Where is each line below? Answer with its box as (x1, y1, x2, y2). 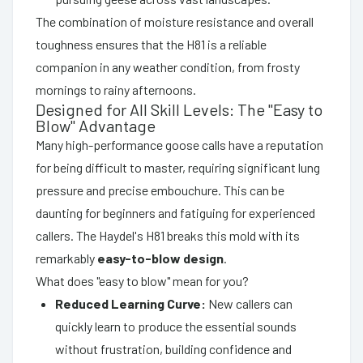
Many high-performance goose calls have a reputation (36, 136, 323, 152)
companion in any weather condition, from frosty (36, 58, 300, 75)
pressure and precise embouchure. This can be (36, 181, 284, 198)
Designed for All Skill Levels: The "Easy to (36, 99, 322, 119)
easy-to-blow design (97, 250, 224, 266)
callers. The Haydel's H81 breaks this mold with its (36, 227, 300, 243)
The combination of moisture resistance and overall (36, 13, 314, 29)
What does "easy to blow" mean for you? (36, 272, 249, 288)
